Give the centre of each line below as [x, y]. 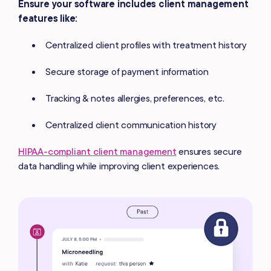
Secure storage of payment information [127, 72]
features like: [48, 18]
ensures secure [209, 152]
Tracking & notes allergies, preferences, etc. [135, 98]
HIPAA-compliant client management [97, 152]
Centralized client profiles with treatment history [146, 45]
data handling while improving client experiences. [119, 166]
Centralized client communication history [131, 125]
